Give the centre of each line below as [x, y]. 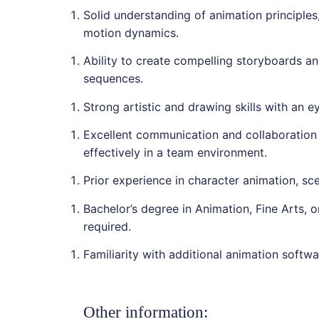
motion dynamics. [131, 32]
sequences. [113, 79]
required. [107, 226]
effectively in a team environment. [175, 153]
